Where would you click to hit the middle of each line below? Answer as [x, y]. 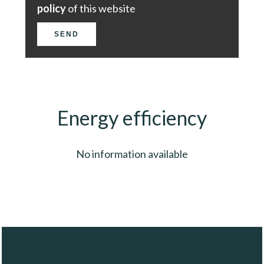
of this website [101, 8]
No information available [132, 154]
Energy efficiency [132, 117]
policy [52, 8]
